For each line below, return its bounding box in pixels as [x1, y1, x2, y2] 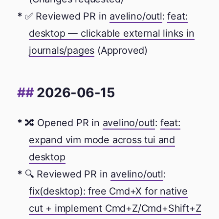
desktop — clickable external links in [29, 27, 195, 39]
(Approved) [94, 44, 148, 56]
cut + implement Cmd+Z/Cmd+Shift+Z [29, 202, 201, 214]
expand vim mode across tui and [29, 133, 175, 146]
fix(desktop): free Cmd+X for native [29, 185, 188, 197]
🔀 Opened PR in [24, 116, 103, 129]
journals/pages [29, 44, 95, 56]
